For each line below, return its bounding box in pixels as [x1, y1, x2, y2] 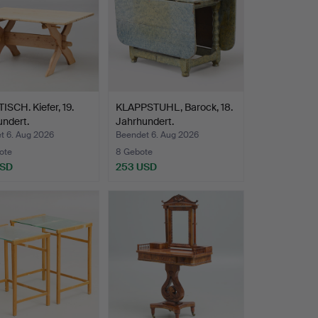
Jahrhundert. [115, 115, 174, 128]
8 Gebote [115, 146, 153, 158]
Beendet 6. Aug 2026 [115, 129, 199, 141]
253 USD [115, 160, 157, 174]
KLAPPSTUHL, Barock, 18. [115, 101, 233, 114]
